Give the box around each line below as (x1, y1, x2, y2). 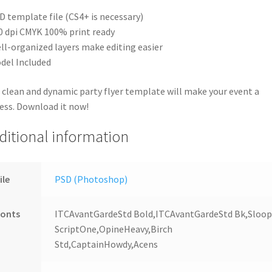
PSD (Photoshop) (55, 173, 128, 186)
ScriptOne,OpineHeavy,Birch (55, 223, 173, 236)
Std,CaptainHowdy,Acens (55, 238, 158, 251)
